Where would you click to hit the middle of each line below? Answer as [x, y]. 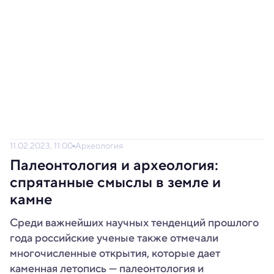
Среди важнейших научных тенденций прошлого [134, 223]
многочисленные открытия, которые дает [115, 253]
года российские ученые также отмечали [114, 238]
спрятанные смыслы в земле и [115, 182]
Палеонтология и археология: [114, 165]
